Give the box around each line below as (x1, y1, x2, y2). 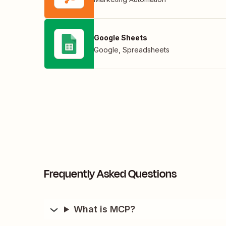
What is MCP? (74, 204, 136, 215)
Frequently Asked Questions (44, 166, 177, 183)
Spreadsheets (123, 45, 169, 54)
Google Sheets (94, 33, 147, 42)
